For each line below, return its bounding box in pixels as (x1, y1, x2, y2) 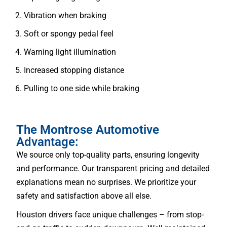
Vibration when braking (24, 10, 106, 20)
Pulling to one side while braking (24, 83, 139, 93)
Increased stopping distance (24, 65, 124, 75)
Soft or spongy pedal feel (24, 28, 113, 39)
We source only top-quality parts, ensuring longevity (16, 149, 200, 160)
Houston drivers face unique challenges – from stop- (16, 209, 204, 219)
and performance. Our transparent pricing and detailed (16, 163, 210, 173)
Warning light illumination (24, 47, 116, 57)
